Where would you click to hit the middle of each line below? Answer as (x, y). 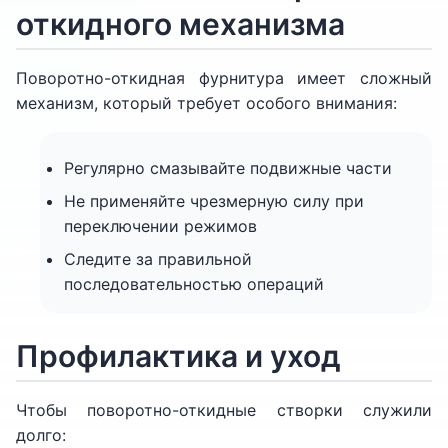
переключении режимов (160, 226)
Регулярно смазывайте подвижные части (228, 168)
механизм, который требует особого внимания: (206, 103)
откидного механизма (180, 24)
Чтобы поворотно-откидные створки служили (224, 410)
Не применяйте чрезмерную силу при (214, 201)
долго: (41, 435)
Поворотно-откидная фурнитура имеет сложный (224, 78)
